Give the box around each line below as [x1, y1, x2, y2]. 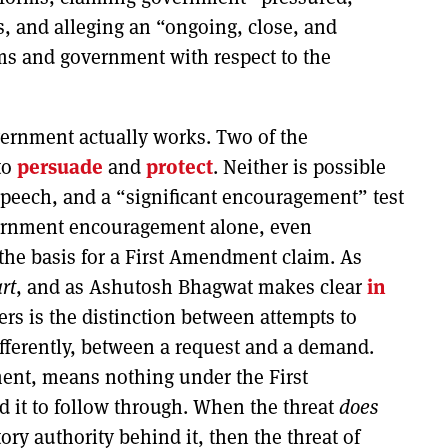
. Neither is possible [213, 153, 386, 180]
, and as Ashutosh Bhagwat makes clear [16, 273, 367, 300]
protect [146, 153, 213, 180]
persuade [17, 153, 103, 180]
